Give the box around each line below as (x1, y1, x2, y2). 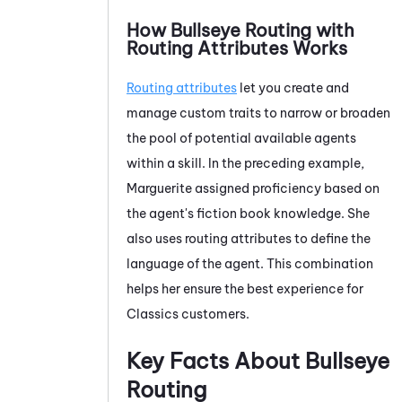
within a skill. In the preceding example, (127, 154, 364, 171)
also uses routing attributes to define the (127, 230, 371, 247)
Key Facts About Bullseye (127, 346, 389, 374)
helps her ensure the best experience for (127, 280, 363, 297)
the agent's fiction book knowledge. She (127, 205, 370, 222)
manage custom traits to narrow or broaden (127, 104, 390, 121)
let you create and (237, 79, 349, 96)
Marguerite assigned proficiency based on (127, 179, 380, 197)
